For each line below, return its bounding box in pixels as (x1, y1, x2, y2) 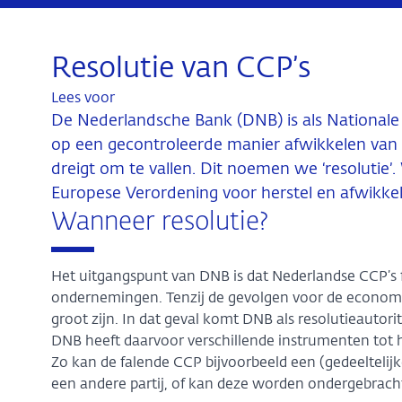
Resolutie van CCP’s (50, 55, 310, 83)
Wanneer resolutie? (50, 210, 268, 235)
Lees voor (50, 92, 115, 106)
